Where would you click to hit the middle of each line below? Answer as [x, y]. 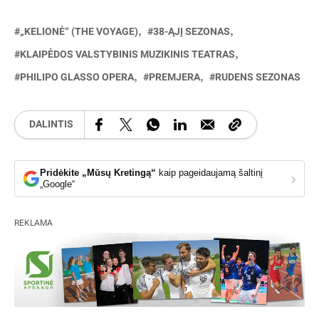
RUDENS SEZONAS [258, 77]
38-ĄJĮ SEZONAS [192, 31]
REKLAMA [33, 223]
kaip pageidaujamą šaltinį [211, 172]
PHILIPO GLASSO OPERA [77, 77]
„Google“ [57, 184]
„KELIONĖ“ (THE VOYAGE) [79, 31]
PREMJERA [174, 77]
